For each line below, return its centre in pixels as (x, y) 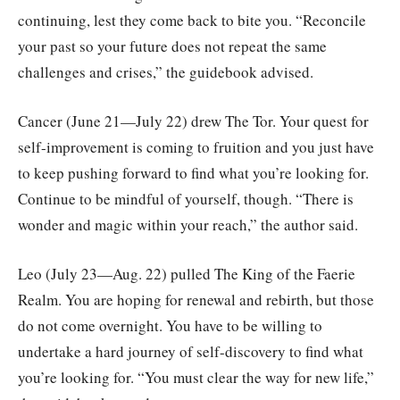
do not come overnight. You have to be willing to (170, 326)
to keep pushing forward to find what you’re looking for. (193, 173)
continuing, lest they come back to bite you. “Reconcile (192, 21)
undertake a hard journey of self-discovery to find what (191, 352)
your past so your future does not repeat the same (172, 46)
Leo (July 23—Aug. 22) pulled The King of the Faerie (187, 274)
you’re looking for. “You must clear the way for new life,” (196, 378)
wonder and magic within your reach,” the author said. (188, 225)
